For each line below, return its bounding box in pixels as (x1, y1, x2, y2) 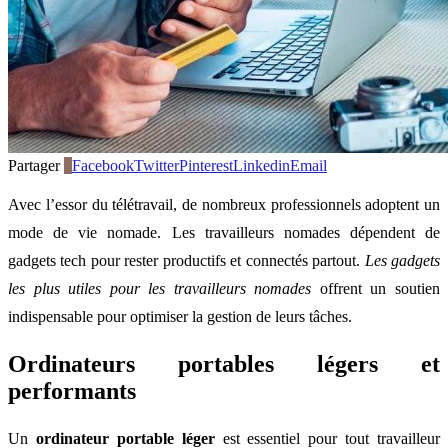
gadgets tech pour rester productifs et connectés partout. (8, 251, 365, 269)
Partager (8, 156, 60, 174)
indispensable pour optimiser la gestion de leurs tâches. (8, 307, 352, 325)
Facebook (72, 156, 134, 174)
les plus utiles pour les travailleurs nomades (8, 279, 312, 297)
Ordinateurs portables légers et (8, 350, 440, 377)
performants (8, 377, 136, 404)
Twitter (134, 156, 179, 174)
